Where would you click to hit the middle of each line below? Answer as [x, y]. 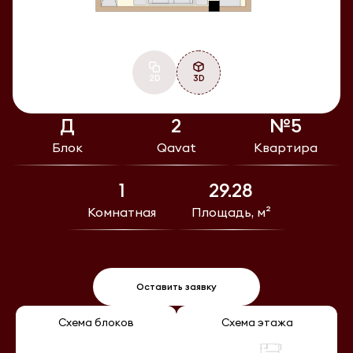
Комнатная [122, 212]
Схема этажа [257, 322]
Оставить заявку [176, 287]
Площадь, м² [231, 212]
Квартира [286, 148]
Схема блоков [96, 322]
